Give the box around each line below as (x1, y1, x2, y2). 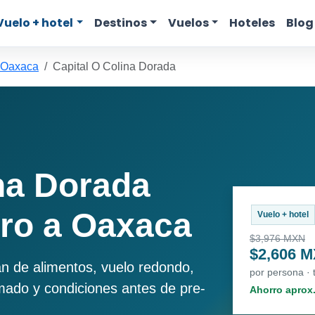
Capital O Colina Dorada (53, 60, 176, 72)
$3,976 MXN (250, 233, 305, 245)
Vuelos (167, 15, 209, 31)
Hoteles (229, 15, 276, 31)
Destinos (94, 15, 148, 31)
